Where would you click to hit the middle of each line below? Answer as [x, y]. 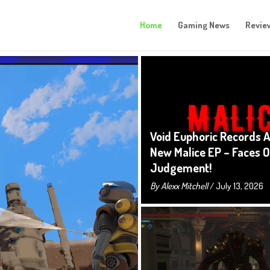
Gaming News [204, 25]
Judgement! [181, 168]
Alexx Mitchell [184, 186]
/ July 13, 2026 [236, 186]
